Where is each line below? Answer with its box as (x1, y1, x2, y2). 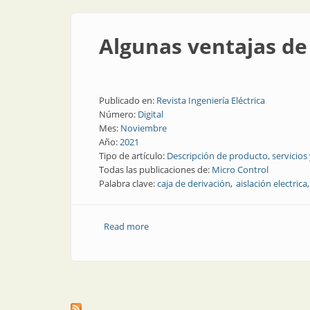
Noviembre (120, 122, 167, 134)
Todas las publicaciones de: (99, 163, 212, 176)
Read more (103, 220, 149, 232)
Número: (99, 108, 138, 120)
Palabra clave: (99, 177, 157, 190)
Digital (138, 108, 163, 120)
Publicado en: (99, 94, 156, 107)
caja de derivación (157, 177, 230, 190)
